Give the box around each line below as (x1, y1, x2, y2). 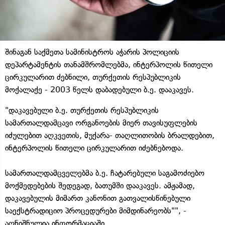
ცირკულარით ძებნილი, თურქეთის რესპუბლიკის (5, 72, 181, 82)
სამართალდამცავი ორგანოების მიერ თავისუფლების (5, 118, 197, 128)
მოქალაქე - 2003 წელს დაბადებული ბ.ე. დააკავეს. (5, 84, 194, 94)
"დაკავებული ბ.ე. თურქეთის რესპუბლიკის (5, 105, 159, 115)
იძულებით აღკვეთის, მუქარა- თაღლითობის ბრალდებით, (5, 130, 214, 140)
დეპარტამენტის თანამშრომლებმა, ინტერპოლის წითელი (5, 59, 212, 69)
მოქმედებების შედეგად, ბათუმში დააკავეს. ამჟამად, (5, 180, 195, 190)
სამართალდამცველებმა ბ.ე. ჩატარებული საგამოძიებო (5, 168, 204, 178)
